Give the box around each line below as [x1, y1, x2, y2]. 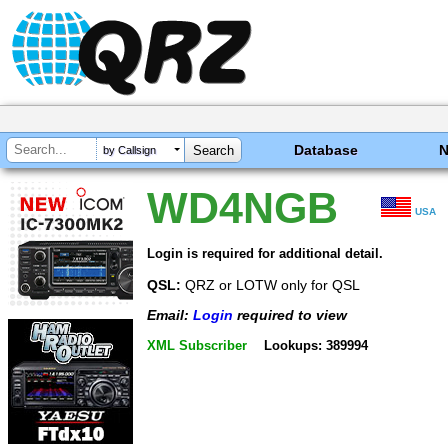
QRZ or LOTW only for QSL [181, 276, 360, 293]
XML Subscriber [147, 337, 247, 353]
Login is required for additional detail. [147, 245, 383, 261]
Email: [147, 307, 193, 324]
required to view [233, 307, 347, 324]
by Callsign [103, 144, 156, 157]
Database [294, 142, 359, 158]
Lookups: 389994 [263, 337, 368, 353]
